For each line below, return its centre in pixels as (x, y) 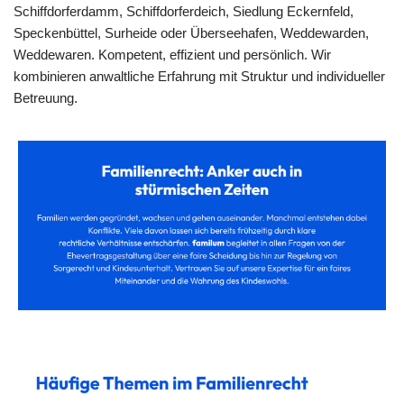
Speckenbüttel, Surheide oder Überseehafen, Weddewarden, (191, 32)
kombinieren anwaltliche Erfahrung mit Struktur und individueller (199, 76)
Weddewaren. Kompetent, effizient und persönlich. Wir (172, 54)
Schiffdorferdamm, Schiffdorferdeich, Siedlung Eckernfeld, (184, 11)
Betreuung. (46, 97)
